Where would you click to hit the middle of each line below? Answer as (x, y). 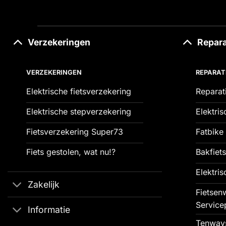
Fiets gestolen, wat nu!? (71, 152)
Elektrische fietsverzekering (78, 92)
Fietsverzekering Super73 (74, 132)
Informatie (49, 209)
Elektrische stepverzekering (78, 112)
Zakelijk (44, 184)
